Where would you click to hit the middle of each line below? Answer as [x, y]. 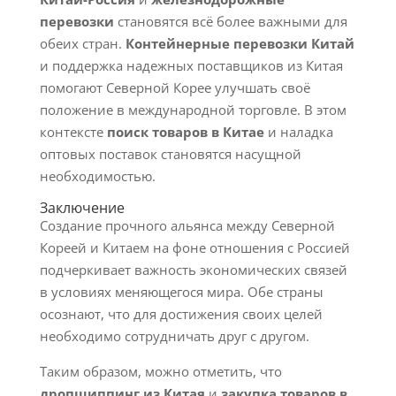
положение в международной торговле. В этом [193, 110]
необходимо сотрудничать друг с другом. [174, 336]
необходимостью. [97, 176]
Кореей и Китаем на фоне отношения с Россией [194, 247]
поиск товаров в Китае [185, 132]
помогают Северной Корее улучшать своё [175, 88]
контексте [73, 132]
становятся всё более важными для [230, 21]
